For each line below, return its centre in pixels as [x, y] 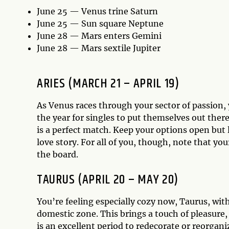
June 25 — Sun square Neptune [100, 24]
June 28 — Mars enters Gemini [99, 36]
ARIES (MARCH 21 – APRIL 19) [108, 84]
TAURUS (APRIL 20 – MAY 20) [108, 180]
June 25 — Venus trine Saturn [97, 12]
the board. [58, 155]
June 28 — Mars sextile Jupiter [99, 48]
